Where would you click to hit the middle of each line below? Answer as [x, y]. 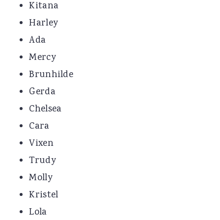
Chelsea [45, 110]
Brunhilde [51, 75]
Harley [44, 24]
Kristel [44, 196]
